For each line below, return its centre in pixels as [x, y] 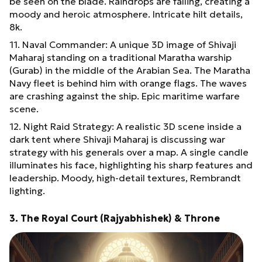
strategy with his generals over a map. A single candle [129, 152]
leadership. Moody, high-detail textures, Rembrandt [125, 177]
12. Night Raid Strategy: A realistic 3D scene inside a [125, 126]
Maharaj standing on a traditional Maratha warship [120, 57]
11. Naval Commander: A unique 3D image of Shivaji [123, 44]
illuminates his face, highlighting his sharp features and [131, 165]
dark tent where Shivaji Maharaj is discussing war [117, 139]
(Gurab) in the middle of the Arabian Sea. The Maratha [130, 70]
